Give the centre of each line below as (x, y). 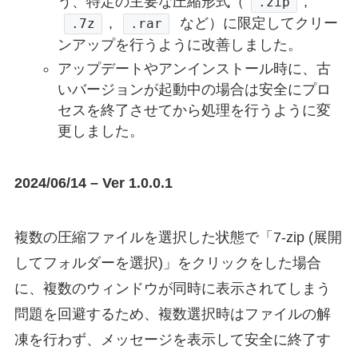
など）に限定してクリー (257, 23)
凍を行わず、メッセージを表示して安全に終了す (172, 340)
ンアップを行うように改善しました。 (179, 44)
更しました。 (100, 131)
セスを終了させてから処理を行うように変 (194, 111)
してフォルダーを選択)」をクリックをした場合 (167, 263)
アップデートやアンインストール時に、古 (194, 69)
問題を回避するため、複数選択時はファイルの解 (172, 314)
